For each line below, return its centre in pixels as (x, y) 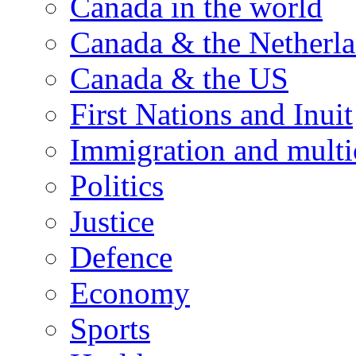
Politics (117, 185)
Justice (112, 221)
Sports (110, 328)
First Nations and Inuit (211, 114)
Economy (130, 292)
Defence (121, 257)
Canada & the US (179, 78)
